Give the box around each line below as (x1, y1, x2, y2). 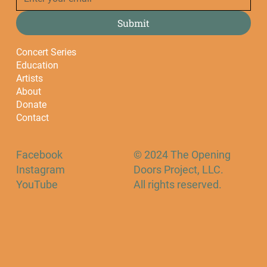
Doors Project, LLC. (133, 163, 224, 176)
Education (15, 59, 58, 71)
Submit (117, 16, 150, 29)
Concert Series (15, 46, 76, 58)
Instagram (15, 163, 65, 176)
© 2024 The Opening (133, 148, 231, 161)
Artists (15, 72, 43, 84)
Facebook (15, 148, 63, 161)
